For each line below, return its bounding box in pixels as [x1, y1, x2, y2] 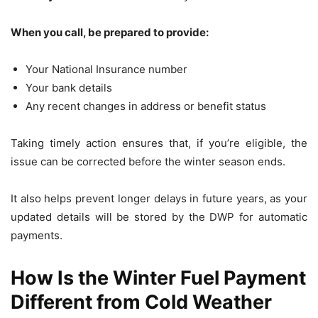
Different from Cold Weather [11, 290, 272, 314]
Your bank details [26, 80, 112, 94]
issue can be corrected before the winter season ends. [11, 154, 285, 168]
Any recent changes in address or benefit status [26, 99, 266, 113]
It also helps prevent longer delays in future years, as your [11, 191, 307, 205]
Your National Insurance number [26, 62, 187, 76]
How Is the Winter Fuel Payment [11, 265, 306, 290]
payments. [11, 228, 62, 242]
